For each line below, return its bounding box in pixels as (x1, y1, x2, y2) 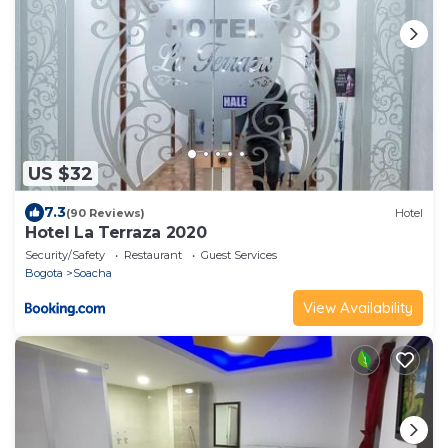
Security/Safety (25, 248, 105, 263)
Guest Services (201, 248, 277, 263)
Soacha (73, 266, 112, 281)
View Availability (303, 298, 413, 318)
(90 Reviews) (66, 205, 145, 220)
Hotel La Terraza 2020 (25, 223, 207, 243)
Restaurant (124, 248, 182, 263)
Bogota (25, 266, 63, 281)
